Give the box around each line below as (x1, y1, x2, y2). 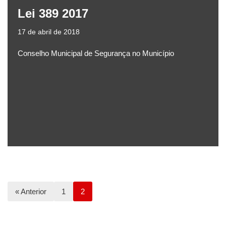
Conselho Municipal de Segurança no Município (18, 49, 174, 58)
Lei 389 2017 (18, 7, 88, 21)
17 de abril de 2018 (18, 28, 80, 36)
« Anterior (15, 187, 46, 196)
